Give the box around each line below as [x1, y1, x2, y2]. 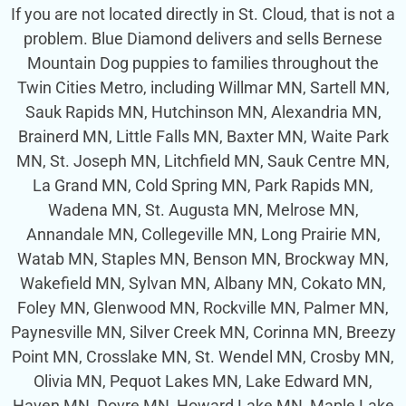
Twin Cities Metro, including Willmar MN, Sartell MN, [16, 77, 390, 97]
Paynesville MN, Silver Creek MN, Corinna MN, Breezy [10, 322, 396, 342]
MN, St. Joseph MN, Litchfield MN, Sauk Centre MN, [16, 150, 390, 170]
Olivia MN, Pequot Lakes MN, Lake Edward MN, [34, 371, 372, 391]
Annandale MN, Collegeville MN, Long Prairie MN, [25, 224, 381, 244]
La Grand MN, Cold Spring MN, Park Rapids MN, [33, 175, 373, 195]
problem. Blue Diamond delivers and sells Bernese [24, 28, 382, 48]
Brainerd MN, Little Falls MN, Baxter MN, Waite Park [17, 126, 389, 146]
